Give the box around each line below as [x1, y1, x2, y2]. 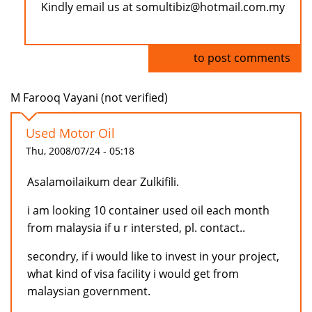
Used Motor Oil [26, 125, 115, 142]
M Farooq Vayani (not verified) [10, 90, 168, 106]
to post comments [191, 50, 290, 66]
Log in [159, 50, 191, 66]
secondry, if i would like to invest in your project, [27, 249, 279, 265]
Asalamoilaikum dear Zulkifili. [27, 174, 179, 190]
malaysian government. [27, 283, 150, 299]
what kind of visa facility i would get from [27, 266, 239, 282]
